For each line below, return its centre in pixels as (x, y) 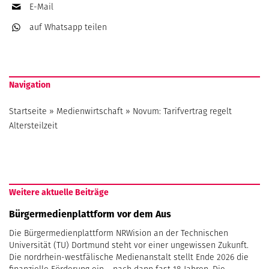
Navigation (30, 85)
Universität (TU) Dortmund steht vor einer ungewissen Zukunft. (129, 245)
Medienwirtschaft (90, 111)
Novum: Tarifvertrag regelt (182, 111)
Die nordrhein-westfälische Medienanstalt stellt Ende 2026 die (129, 257)
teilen (96, 27)
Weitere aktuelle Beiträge (59, 192)
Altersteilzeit (33, 126)
